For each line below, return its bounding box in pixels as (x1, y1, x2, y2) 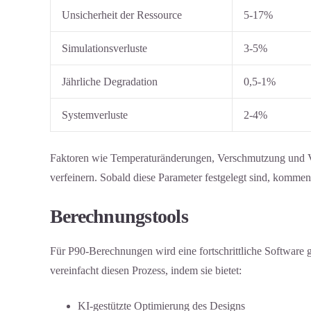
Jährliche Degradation (62, 75, 158, 87)
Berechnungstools (50, 205, 188, 227)
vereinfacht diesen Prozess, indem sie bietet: (50, 264, 242, 277)
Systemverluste (62, 108, 128, 121)
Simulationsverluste (62, 42, 147, 54)
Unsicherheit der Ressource (62, 8, 182, 21)
